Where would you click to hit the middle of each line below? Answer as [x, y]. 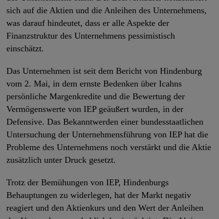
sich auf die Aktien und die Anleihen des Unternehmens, [107, 10]
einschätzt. [25, 48]
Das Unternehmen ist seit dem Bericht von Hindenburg [104, 71]
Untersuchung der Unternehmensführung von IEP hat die [108, 134]
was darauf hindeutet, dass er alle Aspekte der [88, 23]
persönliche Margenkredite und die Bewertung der [96, 96]
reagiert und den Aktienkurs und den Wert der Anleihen [105, 208]
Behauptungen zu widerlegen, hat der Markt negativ [99, 195]
